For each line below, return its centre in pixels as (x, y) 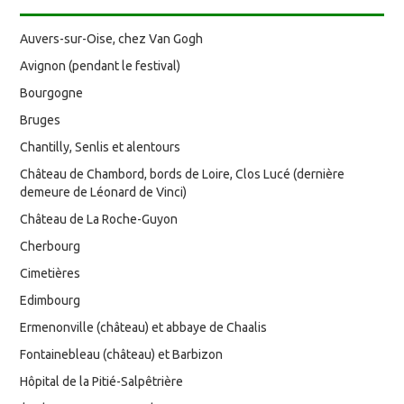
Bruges (41, 119)
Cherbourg (50, 246)
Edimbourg (50, 300)
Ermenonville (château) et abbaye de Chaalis (144, 327)
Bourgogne (52, 92)
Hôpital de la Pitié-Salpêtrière (102, 381)
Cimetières (50, 273)
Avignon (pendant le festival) (101, 65)
